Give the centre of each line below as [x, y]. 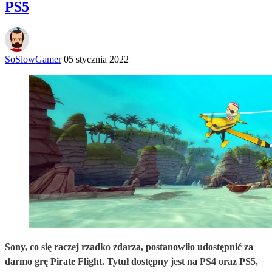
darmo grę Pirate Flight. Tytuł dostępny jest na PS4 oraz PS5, [131, 261]
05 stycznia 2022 [96, 59]
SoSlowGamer [33, 59]
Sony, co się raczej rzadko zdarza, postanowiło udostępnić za [129, 246]
